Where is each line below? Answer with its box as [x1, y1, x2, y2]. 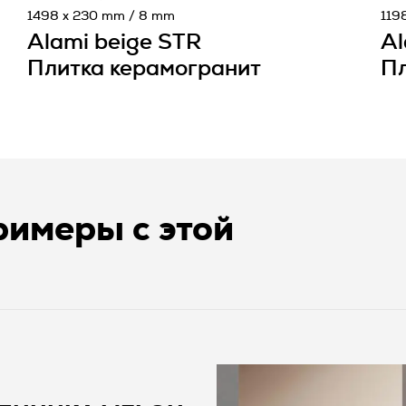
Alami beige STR [27, 32, 201, 53]
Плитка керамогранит [27, 58, 261, 80]
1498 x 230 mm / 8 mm [27, 10, 175, 23]
